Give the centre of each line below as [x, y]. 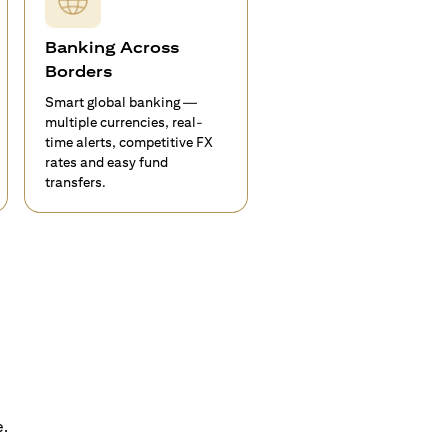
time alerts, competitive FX [129, 142]
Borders [78, 71]
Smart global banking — [121, 102]
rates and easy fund [106, 162]
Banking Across [112, 47]
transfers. [77, 182]
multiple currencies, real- [124, 122]
